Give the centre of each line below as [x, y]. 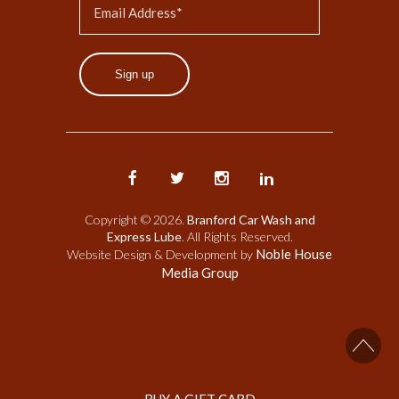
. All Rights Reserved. [237, 236]
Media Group [199, 272]
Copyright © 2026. [135, 219]
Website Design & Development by [161, 254]
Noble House [294, 253]
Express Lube [144, 236]
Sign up [134, 74]
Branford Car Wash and [251, 219]
